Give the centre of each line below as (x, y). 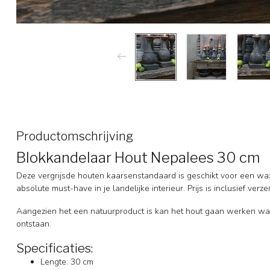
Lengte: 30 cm (67, 262)
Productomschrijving (75, 136)
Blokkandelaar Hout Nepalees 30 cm (138, 157)
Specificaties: (56, 248)
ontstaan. (35, 224)
